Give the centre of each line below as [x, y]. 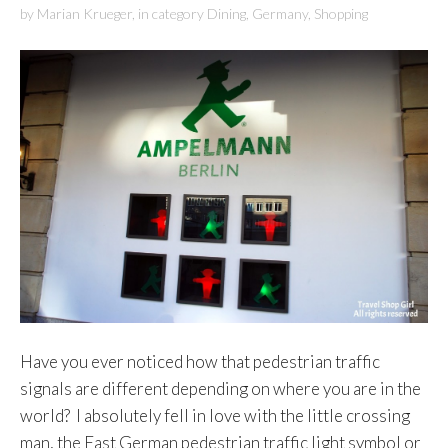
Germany [280, 13]
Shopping [341, 13]
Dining [226, 13]
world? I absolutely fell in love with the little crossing [215, 416]
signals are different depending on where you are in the [220, 389]
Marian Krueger [84, 13]
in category [172, 13]
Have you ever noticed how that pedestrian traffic [200, 362]
